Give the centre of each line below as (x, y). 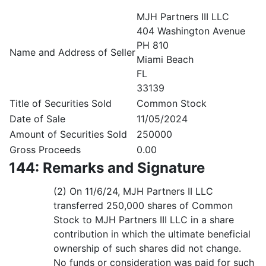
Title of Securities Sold (61, 103)
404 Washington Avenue (191, 31)
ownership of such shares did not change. (147, 248)
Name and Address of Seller (72, 52)
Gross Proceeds (45, 150)
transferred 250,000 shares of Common (143, 205)
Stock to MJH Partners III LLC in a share (144, 220)
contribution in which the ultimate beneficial (152, 234)
